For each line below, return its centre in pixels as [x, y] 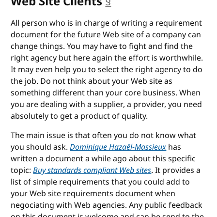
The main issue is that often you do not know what [104, 135]
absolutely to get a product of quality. [79, 116]
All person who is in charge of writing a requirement [107, 23]
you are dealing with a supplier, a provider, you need [107, 104]
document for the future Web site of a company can [106, 35]
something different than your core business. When [106, 93]
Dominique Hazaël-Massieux [118, 147]
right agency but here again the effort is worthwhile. [107, 58]
